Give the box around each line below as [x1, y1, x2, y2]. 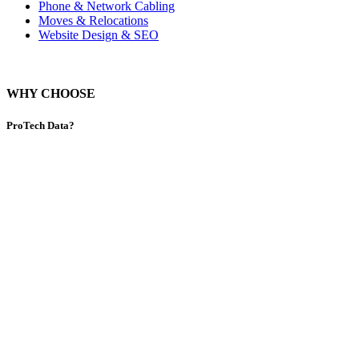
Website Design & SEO [38, 28, 159, 42]
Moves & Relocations [38, 14, 148, 28]
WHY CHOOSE [6, 87, 95, 101]
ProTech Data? [6, 119, 75, 131]
